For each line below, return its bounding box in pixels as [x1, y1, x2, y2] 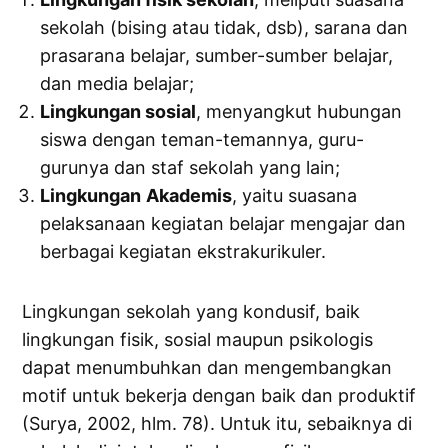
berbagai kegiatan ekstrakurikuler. [40, 241, 327, 263]
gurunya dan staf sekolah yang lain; [40, 157, 341, 179]
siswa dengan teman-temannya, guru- [40, 129, 365, 151]
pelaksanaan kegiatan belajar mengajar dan [40, 213, 407, 235]
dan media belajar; [40, 73, 195, 95]
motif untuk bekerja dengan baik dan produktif [22, 385, 417, 407]
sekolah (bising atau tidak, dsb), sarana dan [40, 17, 409, 39]
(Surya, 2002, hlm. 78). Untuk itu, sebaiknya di [22, 413, 413, 435]
